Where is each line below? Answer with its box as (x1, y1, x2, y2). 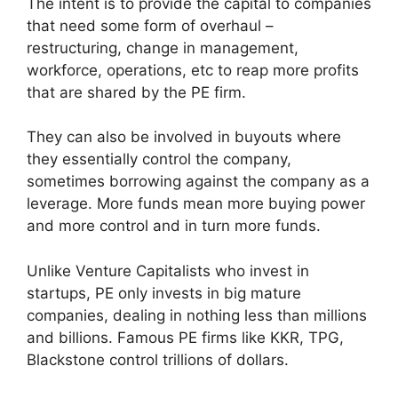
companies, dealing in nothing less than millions (27, 306, 367, 324)
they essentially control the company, (27, 150, 291, 169)
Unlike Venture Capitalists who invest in (27, 261, 309, 280)
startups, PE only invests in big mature (27, 283, 301, 302)
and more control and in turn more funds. (27, 217, 321, 235)
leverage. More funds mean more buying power (27, 195, 365, 213)
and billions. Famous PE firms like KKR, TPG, (27, 328, 344, 346)
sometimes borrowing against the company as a (27, 172, 370, 191)
